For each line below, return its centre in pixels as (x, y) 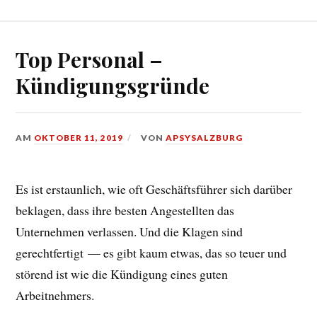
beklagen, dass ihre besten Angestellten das (125, 210)
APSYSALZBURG (204, 137)
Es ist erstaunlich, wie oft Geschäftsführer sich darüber (154, 189)
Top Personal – (90, 59)
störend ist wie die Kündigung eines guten (122, 273)
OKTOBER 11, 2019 (79, 137)
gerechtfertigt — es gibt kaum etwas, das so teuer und (151, 252)
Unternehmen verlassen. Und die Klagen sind (129, 231)
